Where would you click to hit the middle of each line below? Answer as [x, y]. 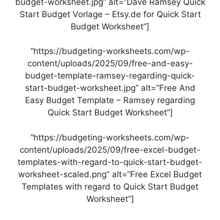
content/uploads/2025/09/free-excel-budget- [110, 150]
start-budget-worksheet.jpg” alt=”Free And [110, 88]
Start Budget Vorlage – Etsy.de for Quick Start [110, 14]
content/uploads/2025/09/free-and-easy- [110, 64]
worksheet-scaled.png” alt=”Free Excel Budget [110, 174]
